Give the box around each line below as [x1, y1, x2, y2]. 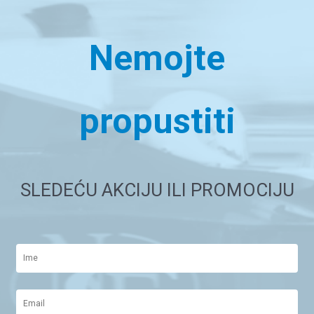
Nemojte [89, 37, 225, 78]
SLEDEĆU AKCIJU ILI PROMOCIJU [20, 179, 294, 200]
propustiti [78, 100, 235, 142]
